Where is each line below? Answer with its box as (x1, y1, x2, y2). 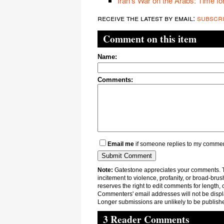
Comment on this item (103, 31, 196, 46)
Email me (107, 140, 134, 147)
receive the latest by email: (97, 12, 197, 23)
